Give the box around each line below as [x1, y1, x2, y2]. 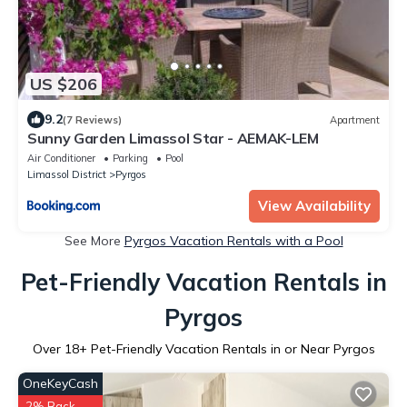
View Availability [258, 197, 371, 215]
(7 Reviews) [63, 113, 122, 126]
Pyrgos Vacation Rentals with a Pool [124, 233, 343, 250]
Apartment [330, 113, 380, 126]
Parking [113, 152, 148, 165]
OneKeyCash [23, 375, 98, 392]
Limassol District [27, 168, 106, 182]
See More [64, 233, 124, 250]
